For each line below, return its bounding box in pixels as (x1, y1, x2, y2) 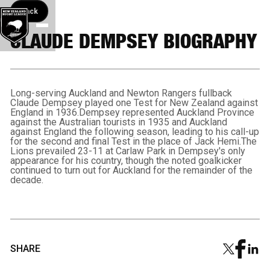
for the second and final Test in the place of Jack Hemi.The (10, 136, 257, 148)
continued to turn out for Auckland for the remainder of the (10, 165, 253, 177)
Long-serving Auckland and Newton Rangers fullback (10, 87, 233, 99)
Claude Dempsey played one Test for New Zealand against (10, 97, 259, 109)
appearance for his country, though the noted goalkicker (10, 155, 242, 167)
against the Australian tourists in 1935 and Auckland (10, 116, 228, 128)
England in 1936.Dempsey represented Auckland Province (10, 107, 255, 119)
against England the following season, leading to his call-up (10, 126, 260, 138)
